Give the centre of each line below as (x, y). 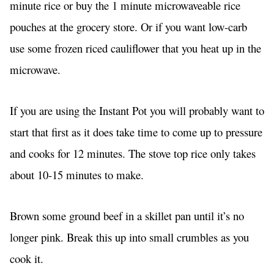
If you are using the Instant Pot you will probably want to (137, 111)
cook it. (28, 259)
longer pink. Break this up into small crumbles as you (129, 237)
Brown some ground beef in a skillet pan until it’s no (127, 216)
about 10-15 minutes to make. (79, 175)
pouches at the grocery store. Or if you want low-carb (128, 27)
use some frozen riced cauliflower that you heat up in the (135, 48)
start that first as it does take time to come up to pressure (136, 132)
